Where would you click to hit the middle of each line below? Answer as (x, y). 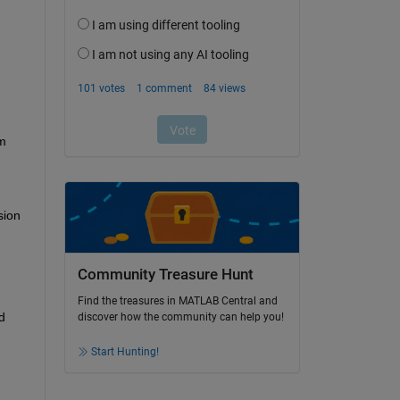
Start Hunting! (125, 352)
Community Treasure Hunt (165, 274)
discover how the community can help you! (180, 317)
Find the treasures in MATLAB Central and (177, 301)
